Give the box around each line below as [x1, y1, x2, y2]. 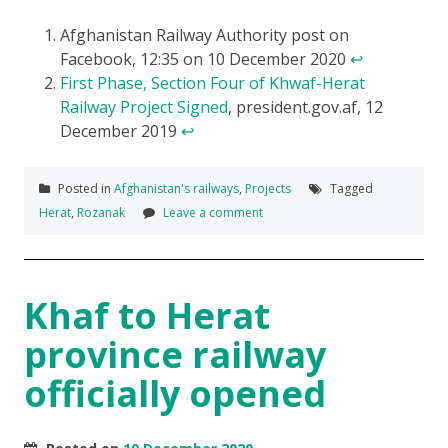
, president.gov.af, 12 [228, 96, 383, 119]
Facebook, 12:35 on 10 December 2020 [60, 48, 350, 71]
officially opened [24, 369, 326, 419]
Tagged [327, 180, 373, 198]
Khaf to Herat [24, 291, 270, 341]
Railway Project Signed [60, 96, 228, 119]
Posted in [55, 180, 114, 198]
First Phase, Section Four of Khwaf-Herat [60, 72, 365, 95]
